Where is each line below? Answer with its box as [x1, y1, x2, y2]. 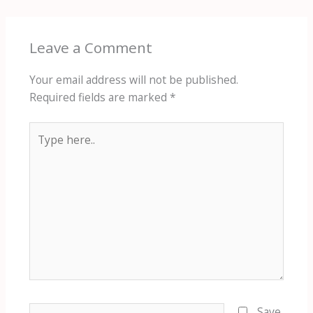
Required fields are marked [29, 89, 170, 105]
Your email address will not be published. [29, 72, 238, 88]
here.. [28, 140, 57, 156]
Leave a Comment [29, 38, 152, 58]
